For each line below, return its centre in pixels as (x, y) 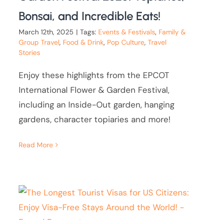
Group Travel (39, 42)
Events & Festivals (127, 32)
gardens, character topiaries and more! (95, 120)
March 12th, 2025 (46, 32)
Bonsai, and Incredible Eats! (90, 16)
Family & (172, 32)
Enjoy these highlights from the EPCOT (94, 75)
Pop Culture (126, 42)
